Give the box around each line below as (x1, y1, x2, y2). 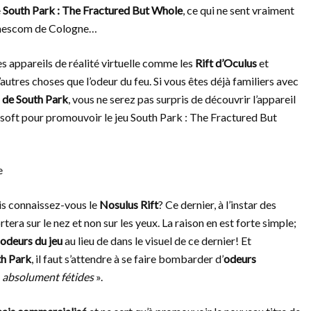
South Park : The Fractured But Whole (3, 3, 183, 17)
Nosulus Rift (99, 198, 158, 211)
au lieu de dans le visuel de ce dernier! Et (62, 234, 251, 247)
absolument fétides (2, 270, 94, 283)
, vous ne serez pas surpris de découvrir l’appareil (68, 92, 296, 106)
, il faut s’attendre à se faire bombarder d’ (31, 252, 224, 265)
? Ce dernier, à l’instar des (158, 198, 276, 211)
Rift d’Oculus (195, 56, 257, 69)
